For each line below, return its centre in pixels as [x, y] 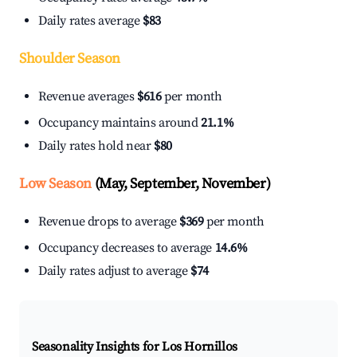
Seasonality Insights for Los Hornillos [135, 347]
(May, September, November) [181, 184]
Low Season [55, 184]
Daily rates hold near [96, 146]
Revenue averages [88, 97]
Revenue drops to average [109, 222]
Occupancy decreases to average [127, 248]
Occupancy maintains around [120, 123]
